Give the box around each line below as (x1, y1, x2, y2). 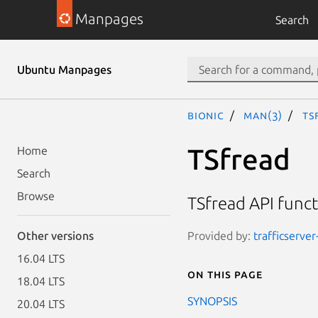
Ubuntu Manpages (17, 63, 111, 76)
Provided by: (187, 229, 253, 242)
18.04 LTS (17, 275, 65, 287)
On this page (187, 267, 263, 280)
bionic (187, 109, 224, 121)
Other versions (17, 229, 94, 242)
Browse (17, 190, 55, 202)
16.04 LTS (17, 252, 65, 265)
